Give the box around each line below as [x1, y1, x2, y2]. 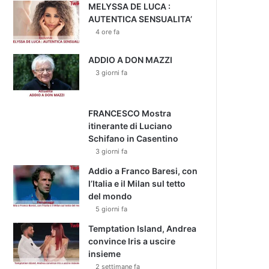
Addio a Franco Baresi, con [88, 166, 198, 176]
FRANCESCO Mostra [88, 108, 171, 118]
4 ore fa [95, 28, 119, 36]
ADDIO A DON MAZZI [88, 55, 172, 65]
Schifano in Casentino [88, 133, 178, 144]
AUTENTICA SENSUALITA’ [88, 14, 192, 24]
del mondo [88, 191, 132, 201]
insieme [88, 249, 121, 259]
